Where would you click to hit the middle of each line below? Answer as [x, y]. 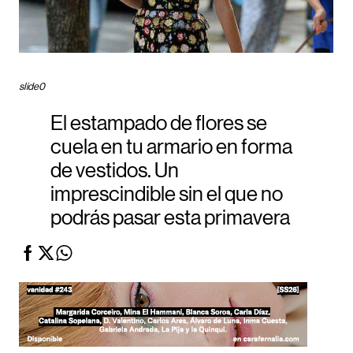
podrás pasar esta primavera [170, 219]
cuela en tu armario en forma [171, 148]
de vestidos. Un [115, 171]
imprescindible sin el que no [167, 195]
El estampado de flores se [159, 124]
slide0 [32, 86]
